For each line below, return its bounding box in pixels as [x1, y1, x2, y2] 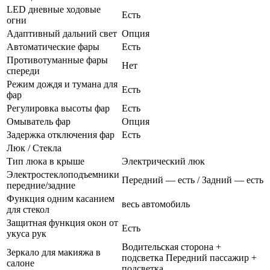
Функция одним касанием [7, 193, 115, 204]
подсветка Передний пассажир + [122, 252, 257, 263]
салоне [7, 257, 34, 268]
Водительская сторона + [122, 241, 221, 252]
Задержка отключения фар [7, 129, 115, 140]
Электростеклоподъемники [7, 169, 119, 180]
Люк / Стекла [7, 142, 61, 153]
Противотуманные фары [7, 54, 108, 65]
